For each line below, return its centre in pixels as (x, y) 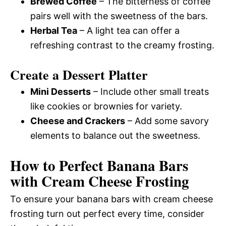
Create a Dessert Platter (79, 74)
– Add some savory (167, 121)
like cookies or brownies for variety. (106, 106)
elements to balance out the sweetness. (115, 135)
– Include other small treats (150, 91)
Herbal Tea (54, 30)
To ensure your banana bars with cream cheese (111, 199)
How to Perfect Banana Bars (99, 165)
